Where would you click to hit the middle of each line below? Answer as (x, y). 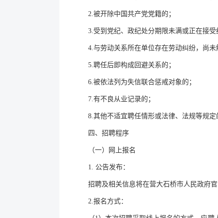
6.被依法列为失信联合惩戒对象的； (142, 82)
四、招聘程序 (109, 133)
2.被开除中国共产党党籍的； (132, 14)
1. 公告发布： (109, 167)
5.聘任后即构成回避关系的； (132, 65)
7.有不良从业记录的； (121, 99)
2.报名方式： (108, 201)
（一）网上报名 (112, 150)
